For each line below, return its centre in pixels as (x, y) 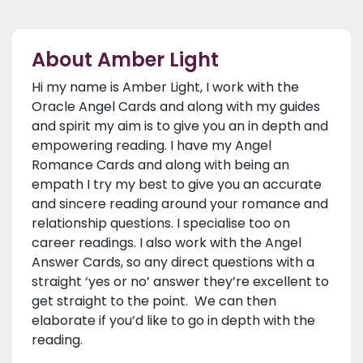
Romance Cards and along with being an (160, 165)
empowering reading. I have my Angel (152, 146)
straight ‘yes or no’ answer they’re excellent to (180, 282)
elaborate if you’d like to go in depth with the (173, 321)
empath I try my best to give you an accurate (177, 185)
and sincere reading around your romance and (180, 204)
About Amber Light (125, 60)
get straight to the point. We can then (154, 301)
